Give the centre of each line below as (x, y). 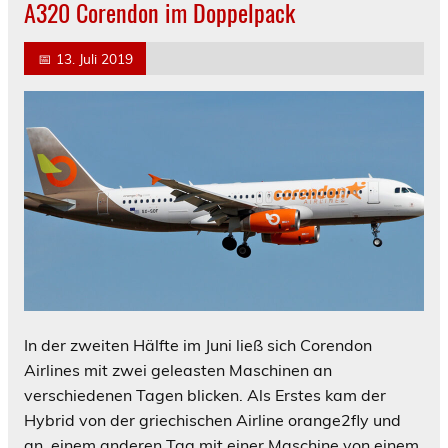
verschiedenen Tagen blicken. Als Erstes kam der (205, 395)
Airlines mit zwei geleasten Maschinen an (178, 370)
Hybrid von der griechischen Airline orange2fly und (212, 420)
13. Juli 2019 (94, 58)
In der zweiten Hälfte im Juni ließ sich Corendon (198, 345)
